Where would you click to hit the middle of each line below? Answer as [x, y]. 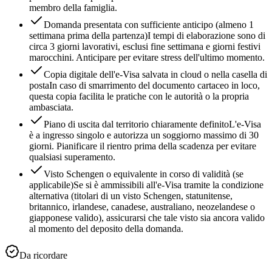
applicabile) [51, 185]
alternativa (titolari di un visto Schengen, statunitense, [131, 196]
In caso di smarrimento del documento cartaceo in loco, [155, 86]
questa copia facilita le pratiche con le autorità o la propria [139, 97]
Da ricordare [43, 256]
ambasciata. [51, 107]
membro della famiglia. [73, 8]
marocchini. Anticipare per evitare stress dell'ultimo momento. [147, 58]
